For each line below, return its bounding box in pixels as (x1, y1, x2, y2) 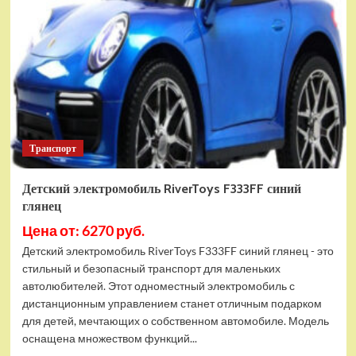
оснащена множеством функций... (21, 331, 197, 345)
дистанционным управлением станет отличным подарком (21, 296, 322, 310)
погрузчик (85, 23, 133, 35)
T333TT (85, 38, 119, 50)
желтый (85, 53, 123, 65)
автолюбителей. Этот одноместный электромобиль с (21, 279, 295, 292)
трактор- (85, 8, 126, 20)
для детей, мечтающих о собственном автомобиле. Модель (21, 314, 329, 327)
